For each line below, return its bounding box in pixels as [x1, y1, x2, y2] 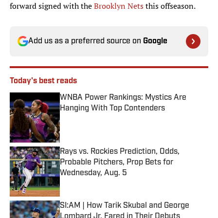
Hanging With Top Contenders [60, 105, 165, 113]
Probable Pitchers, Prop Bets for [60, 159, 173, 167]
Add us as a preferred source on [28, 37, 143, 46]
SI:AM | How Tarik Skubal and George [60, 202, 189, 210]
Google [143, 37, 167, 46]
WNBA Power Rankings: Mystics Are [60, 94, 186, 102]
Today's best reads [10, 77, 77, 86]
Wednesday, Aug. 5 [60, 169, 127, 178]
